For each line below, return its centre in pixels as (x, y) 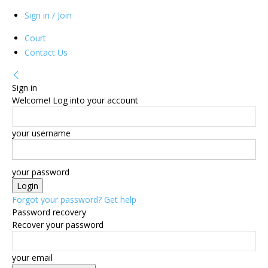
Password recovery (49, 212)
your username (41, 133)
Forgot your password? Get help (74, 200)
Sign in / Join (48, 15)
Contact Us (46, 52)
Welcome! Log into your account (75, 100)
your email (32, 258)
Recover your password (58, 225)
